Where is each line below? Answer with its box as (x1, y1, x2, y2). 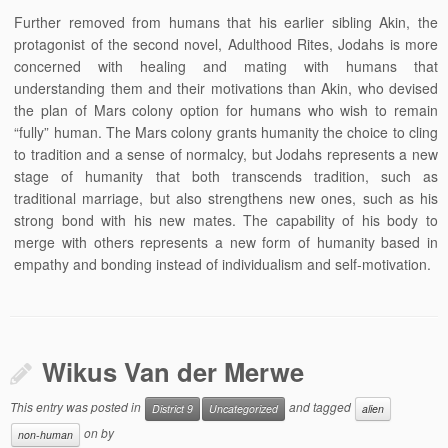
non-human (18, 427, 73, 442)
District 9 (152, 401, 193, 416)
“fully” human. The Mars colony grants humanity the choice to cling (14, 122, 438, 142)
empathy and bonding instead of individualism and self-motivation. (14, 254, 432, 274)
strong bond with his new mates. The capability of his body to (14, 210, 438, 230)
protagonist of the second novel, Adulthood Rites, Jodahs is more (14, 34, 438, 54)
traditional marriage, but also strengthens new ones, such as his (14, 188, 438, 208)
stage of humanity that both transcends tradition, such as (14, 166, 438, 186)
